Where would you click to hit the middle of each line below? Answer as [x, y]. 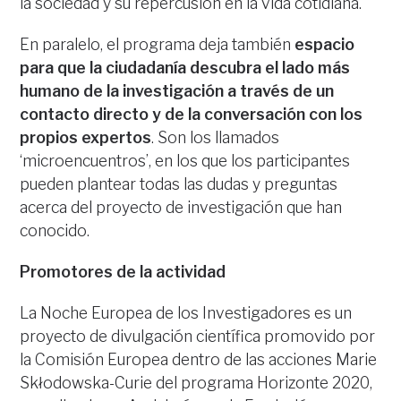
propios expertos [86, 137]
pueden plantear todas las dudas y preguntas [179, 184]
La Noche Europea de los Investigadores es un [186, 313]
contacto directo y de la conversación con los [192, 114]
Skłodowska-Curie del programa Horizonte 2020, [196, 383]
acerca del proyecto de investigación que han [181, 207]
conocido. [55, 230]
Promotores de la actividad [123, 272]
